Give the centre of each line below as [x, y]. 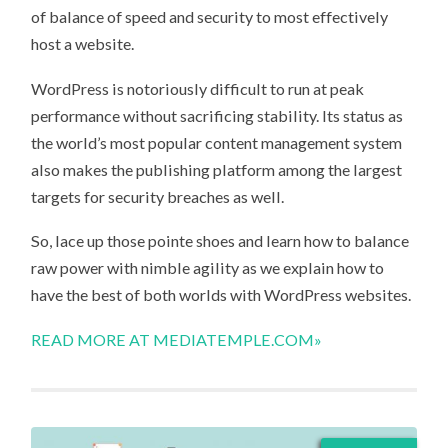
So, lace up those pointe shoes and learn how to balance [220, 241]
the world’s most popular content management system [217, 142]
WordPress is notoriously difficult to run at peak [198, 88]
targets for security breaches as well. [158, 196]
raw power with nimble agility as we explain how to [208, 268]
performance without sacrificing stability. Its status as [217, 115]
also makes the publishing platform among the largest [217, 169]
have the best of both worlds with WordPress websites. [221, 295]
